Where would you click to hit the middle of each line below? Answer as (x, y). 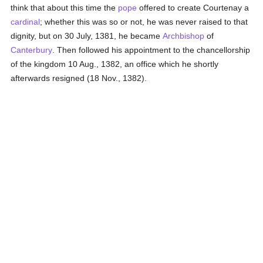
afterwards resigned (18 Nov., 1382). (79, 78)
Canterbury (32, 50)
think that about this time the (65, 8)
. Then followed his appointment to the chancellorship (151, 50)
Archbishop (184, 36)
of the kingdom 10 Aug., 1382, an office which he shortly (115, 64)
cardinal (26, 22)
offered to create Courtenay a (193, 8)
